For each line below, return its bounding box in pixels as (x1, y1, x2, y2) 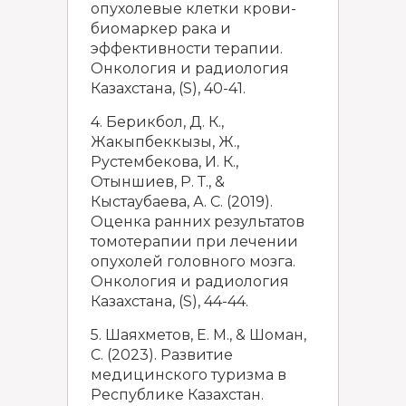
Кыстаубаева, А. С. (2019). (91, 193, 273, 210)
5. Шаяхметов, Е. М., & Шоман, (91, 326, 306, 343)
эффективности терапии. (91, 40, 283, 57)
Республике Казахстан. (91, 386, 264, 403)
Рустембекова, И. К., (91, 153, 238, 170)
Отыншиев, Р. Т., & (91, 173, 225, 190)
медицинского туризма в (91, 366, 286, 383)
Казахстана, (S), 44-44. (91, 293, 248, 310)
